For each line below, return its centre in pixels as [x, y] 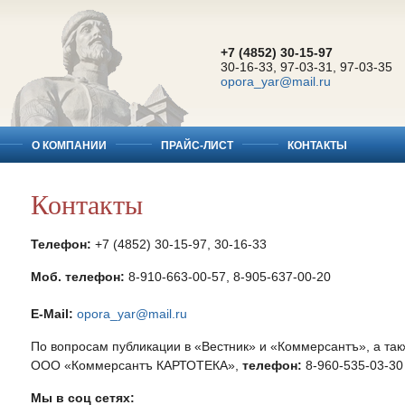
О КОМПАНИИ [69, 146]
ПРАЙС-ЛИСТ [197, 146]
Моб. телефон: [78, 277]
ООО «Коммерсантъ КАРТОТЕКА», [137, 365]
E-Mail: [52, 314]
